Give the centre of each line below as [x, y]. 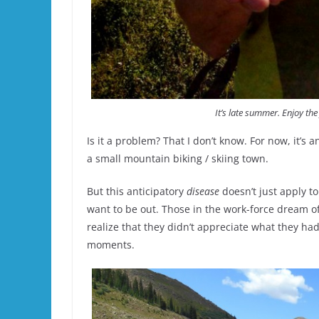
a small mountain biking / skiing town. [178, 158]
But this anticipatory [137, 191]
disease [204, 191]
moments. [111, 244]
